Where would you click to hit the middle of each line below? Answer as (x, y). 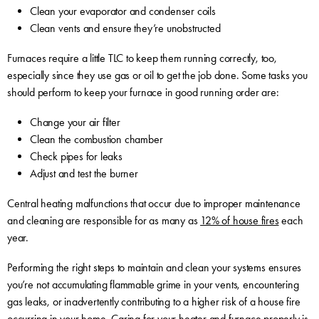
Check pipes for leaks (76, 156)
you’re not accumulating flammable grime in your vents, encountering (153, 284)
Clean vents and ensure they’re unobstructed (125, 28)
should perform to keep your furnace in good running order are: (143, 92)
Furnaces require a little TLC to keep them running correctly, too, (142, 58)
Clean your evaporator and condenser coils (122, 11)
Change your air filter (75, 122)
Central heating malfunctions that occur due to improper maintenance (153, 203)
